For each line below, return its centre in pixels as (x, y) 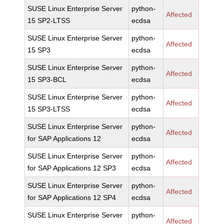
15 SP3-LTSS (49, 109)
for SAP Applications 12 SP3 (72, 168)
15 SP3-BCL (47, 79)
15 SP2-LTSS (49, 20)
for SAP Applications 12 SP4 (72, 197)
